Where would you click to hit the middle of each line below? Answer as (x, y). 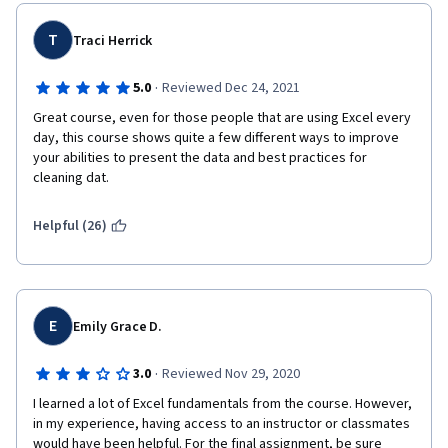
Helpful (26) (70, 226)
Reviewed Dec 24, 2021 (230, 88)
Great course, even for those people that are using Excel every (222, 118)
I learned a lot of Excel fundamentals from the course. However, (222, 404)
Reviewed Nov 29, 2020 (230, 374)
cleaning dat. (71, 178)
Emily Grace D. (118, 327)
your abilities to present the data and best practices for (200, 158)
